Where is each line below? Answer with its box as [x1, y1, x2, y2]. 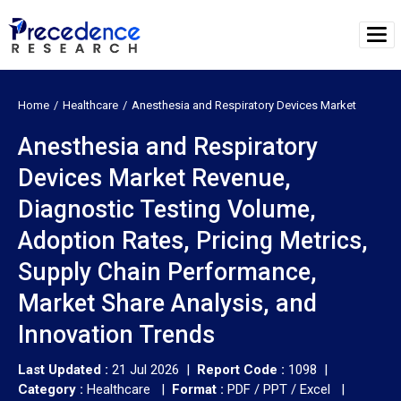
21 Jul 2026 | [112, 361, 197, 378]
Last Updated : [18, 361, 112, 378]
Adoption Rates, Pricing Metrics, [18, 226, 368, 255]
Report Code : [197, 361, 285, 378]
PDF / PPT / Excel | [224, 380, 348, 397]
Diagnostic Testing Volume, [18, 194, 316, 224]
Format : [172, 380, 224, 397]
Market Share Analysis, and [18, 288, 317, 318]
